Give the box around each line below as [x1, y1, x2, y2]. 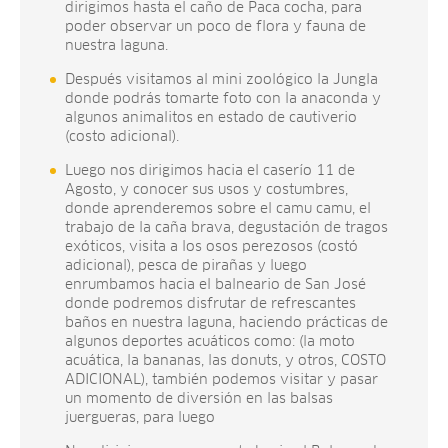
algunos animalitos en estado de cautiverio [65, 110, 357, 125]
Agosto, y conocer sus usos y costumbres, [65, 182, 348, 197]
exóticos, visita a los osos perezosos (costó [65, 239, 358, 254]
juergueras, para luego [65, 410, 215, 425]
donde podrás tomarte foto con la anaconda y [65, 91, 381, 106]
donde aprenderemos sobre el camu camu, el [65, 201, 371, 216]
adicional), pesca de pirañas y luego [65, 258, 307, 273]
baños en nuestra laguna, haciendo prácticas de [65, 315, 388, 330]
